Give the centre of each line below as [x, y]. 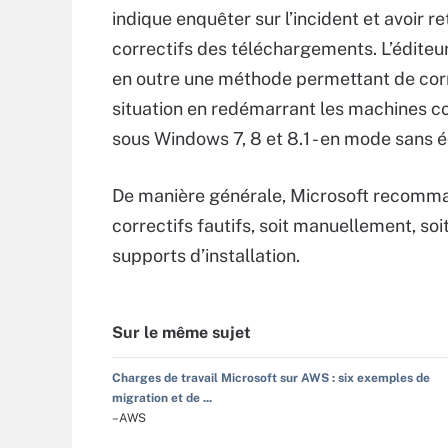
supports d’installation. [206, 255]
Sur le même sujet [181, 332]
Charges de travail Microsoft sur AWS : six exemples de [271, 378]
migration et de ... [162, 398]
